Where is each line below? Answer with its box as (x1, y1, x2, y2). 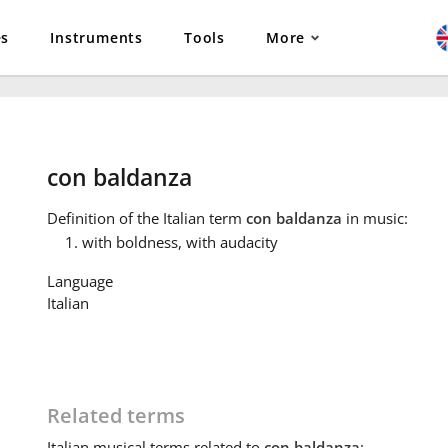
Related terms (46, 402, 185, 430)
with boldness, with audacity (81, 232, 278, 253)
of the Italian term (114, 208, 246, 229)
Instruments (50, 28, 144, 47)
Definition (46, 208, 115, 229)
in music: (341, 208, 408, 229)
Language (46, 271, 113, 292)
